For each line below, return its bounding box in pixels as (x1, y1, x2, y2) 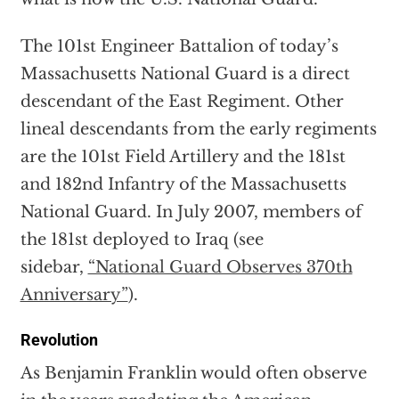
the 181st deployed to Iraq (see (20, 230, 264, 250)
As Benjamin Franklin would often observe (20, 363, 367, 384)
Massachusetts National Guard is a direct (20, 64, 350, 85)
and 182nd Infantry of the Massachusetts (20, 175, 346, 195)
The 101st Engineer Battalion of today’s (20, 37, 338, 57)
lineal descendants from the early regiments (20, 119, 377, 140)
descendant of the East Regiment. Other (20, 92, 344, 112)
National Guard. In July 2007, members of (20, 202, 362, 223)
